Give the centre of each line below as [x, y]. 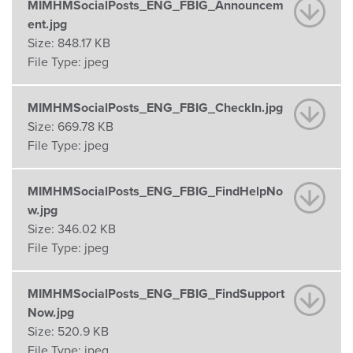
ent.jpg [47, 24]
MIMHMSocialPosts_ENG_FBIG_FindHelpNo [155, 191]
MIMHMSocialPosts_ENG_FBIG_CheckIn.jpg [155, 108]
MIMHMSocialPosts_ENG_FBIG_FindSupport [156, 294]
